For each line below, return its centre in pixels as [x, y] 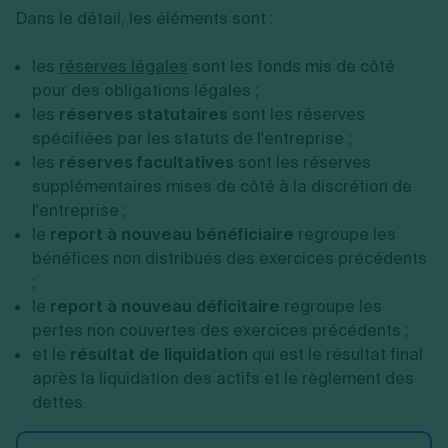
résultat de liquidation [159, 354]
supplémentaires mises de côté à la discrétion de [222, 186]
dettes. [59, 402]
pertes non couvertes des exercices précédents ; [220, 330]
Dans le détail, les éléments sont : [145, 18]
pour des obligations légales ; [145, 90]
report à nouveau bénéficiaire [172, 234]
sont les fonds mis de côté [291, 66]
